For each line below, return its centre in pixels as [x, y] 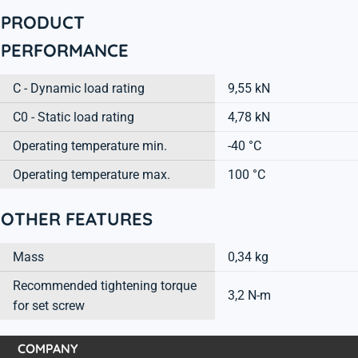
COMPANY [48, 348]
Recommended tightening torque [105, 285]
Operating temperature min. [90, 145]
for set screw [49, 305]
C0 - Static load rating [74, 117]
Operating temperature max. [91, 174]
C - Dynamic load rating [79, 88]
